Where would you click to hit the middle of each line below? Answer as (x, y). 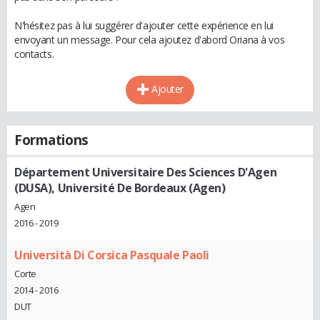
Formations (51, 140)
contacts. (34, 54)
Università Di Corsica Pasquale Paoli (112, 255)
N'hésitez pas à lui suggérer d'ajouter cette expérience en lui (144, 26)
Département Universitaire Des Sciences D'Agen (146, 172)
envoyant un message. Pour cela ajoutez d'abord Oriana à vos (150, 40)
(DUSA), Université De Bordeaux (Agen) (120, 188)
